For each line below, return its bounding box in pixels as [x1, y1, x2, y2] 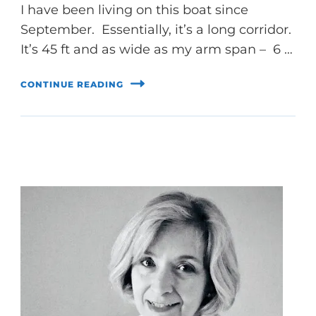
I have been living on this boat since [20, 2, 248, 18]
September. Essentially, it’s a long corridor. [20, 22, 291, 38]
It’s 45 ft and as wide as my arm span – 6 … [20, 42, 293, 58]
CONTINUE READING [20, 78, 123, 90]
